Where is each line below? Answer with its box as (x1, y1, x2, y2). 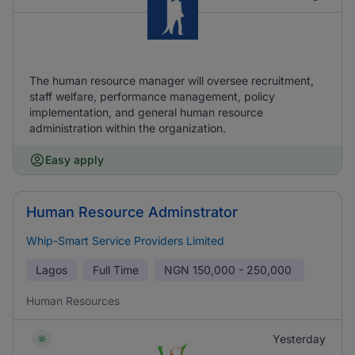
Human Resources (26, 294, 120, 307)
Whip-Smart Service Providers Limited (26, 234, 224, 247)
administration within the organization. (29, 121, 226, 135)
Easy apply (45, 153, 104, 166)
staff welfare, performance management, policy (29, 90, 275, 103)
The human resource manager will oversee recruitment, (29, 74, 314, 87)
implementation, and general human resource (29, 105, 263, 119)
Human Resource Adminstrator (26, 204, 238, 220)
